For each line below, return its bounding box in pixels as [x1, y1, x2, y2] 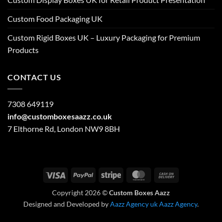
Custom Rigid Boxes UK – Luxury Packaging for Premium [7, 32, 200, 42]
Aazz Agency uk [110, 199, 158, 208]
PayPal [93, 169, 114, 178]
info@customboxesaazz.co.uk [7, 111, 112, 121]
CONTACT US [7, 72, 61, 82]
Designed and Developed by [23, 199, 110, 208]
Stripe [120, 169, 139, 178]
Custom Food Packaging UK [7, 13, 103, 23]
